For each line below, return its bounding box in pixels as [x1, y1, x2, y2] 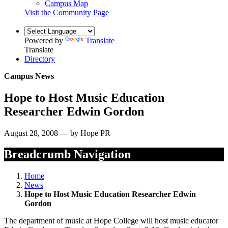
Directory [24, 54, 55, 63]
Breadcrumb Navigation [4, 148, 131, 161]
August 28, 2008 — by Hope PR [4, 128, 110, 137]
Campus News [4, 71, 54, 80]
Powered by [24, 36, 65, 45]
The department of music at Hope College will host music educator [4, 216, 218, 225]
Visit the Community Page [24, 8, 109, 17]
